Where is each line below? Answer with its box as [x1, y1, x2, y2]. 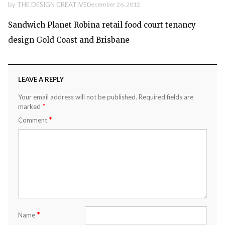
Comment [18, 116, 49, 124]
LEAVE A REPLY [18, 75, 64, 83]
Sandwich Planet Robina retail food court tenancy [8, 20, 196, 30]
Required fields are [139, 92, 193, 101]
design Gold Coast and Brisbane [8, 35, 130, 45]
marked [18, 102, 42, 110]
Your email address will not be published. [18, 92, 137, 101]
